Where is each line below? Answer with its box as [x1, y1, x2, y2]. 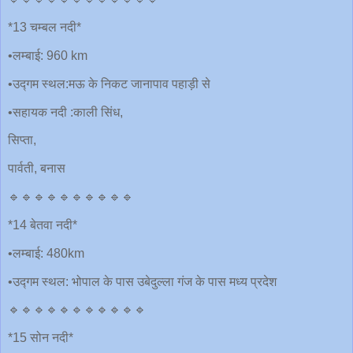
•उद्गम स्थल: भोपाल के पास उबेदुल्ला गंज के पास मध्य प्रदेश [8, 274, 277, 288]
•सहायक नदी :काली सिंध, [8, 105, 123, 119]
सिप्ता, [8, 133, 36, 147]
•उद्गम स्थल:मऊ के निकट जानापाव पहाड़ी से [8, 76, 210, 91]
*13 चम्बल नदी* [8, 20, 81, 35]
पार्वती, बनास [8, 162, 65, 176]
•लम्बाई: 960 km [8, 48, 87, 62]
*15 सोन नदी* [8, 331, 73, 345]
